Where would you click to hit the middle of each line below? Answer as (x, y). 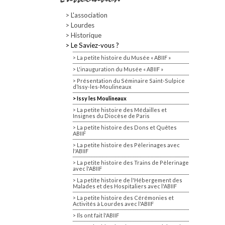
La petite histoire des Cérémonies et (125, 198)
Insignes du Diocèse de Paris (111, 116)
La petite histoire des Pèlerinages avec (128, 145)
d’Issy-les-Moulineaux (102, 87)
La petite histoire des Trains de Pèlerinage (133, 162)
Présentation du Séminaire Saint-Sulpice (131, 81)
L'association (89, 15)
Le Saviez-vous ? (95, 45)
